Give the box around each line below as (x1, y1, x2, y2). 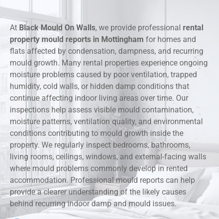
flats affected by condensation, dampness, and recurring (10, 46, 203, 56)
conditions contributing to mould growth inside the (10, 129, 183, 138)
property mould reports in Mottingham (10, 35, 144, 44)
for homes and (144, 35, 196, 44)
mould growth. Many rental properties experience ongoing (10, 58, 208, 68)
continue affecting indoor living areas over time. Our (10, 93, 188, 103)
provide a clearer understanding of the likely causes (10, 187, 186, 197)
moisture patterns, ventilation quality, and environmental (10, 117, 203, 127)
